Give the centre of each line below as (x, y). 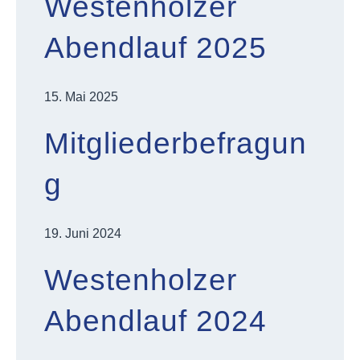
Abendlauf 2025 (155, 48)
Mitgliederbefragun (176, 143)
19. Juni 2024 (83, 233)
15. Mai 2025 (81, 97)
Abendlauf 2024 (155, 321)
